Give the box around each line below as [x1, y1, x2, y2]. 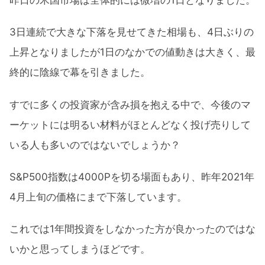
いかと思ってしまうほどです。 [9, 243, 150, 256]
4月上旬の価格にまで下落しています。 [9, 191, 187, 203]
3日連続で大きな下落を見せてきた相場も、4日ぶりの [9, 26, 254, 38]
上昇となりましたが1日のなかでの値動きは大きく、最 [9, 46, 256, 59]
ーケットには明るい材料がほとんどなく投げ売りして [9, 118, 251, 131]
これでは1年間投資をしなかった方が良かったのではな [9, 223, 256, 235]
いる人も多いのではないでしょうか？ [9, 138, 180, 151]
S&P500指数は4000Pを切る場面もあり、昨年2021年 [9, 171, 254, 183]
